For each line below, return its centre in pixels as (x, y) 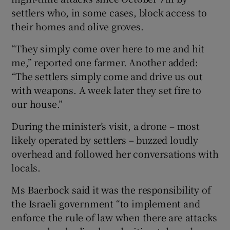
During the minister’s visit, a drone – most (106, 126)
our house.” (37, 103)
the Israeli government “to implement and (106, 203)
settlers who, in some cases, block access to (109, 12)
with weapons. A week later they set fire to (106, 90)
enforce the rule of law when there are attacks (114, 217)
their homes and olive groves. (78, 26)
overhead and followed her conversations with (115, 153)
